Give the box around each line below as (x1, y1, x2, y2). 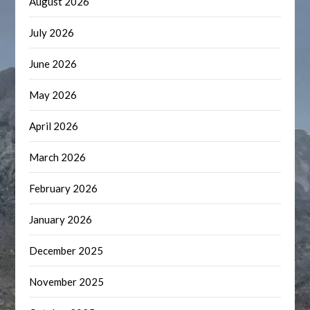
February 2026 (29, 182, 98, 194)
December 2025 (29, 244, 104, 257)
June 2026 (29, 57, 77, 70)
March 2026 (29, 151, 86, 163)
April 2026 (29, 120, 79, 132)
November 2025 (29, 275, 104, 288)
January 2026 (29, 213, 93, 226)
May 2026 (29, 89, 77, 101)
